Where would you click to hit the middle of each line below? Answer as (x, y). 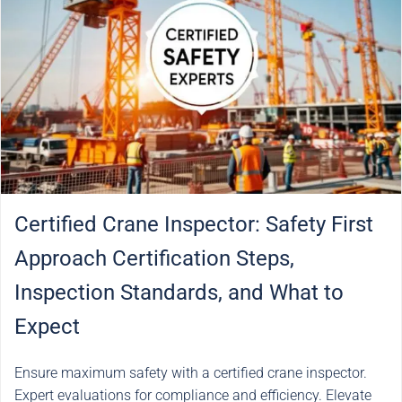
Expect (47, 327)
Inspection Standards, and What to (179, 293)
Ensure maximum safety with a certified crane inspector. (191, 373)
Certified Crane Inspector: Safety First (194, 224)
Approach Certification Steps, (154, 258)
